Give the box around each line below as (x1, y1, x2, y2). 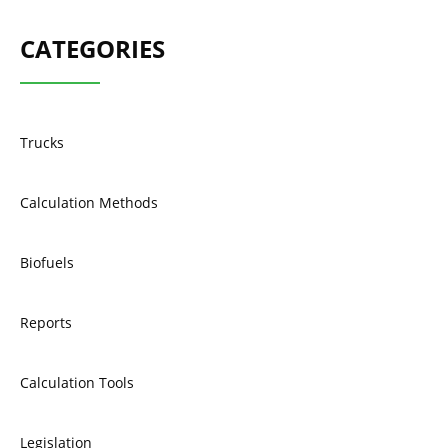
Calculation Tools (20, 372, 134, 392)
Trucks (20, 132, 64, 152)
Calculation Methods (20, 192, 158, 212)
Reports (20, 312, 72, 332)
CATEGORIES (20, 31, 165, 65)
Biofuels (20, 252, 74, 272)
